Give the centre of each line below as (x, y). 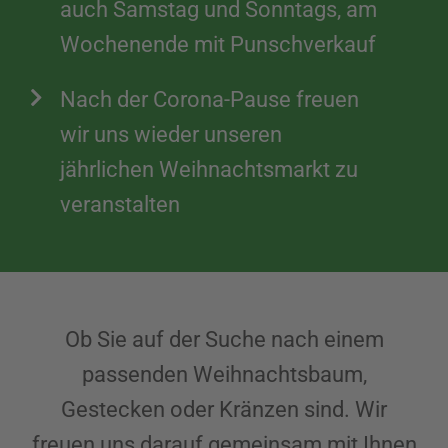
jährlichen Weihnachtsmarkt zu (209, 169)
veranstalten (120, 204)
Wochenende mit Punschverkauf (218, 44)
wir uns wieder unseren (171, 134)
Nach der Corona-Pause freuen (209, 99)
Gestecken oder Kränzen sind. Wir (224, 409)
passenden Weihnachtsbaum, (224, 374)
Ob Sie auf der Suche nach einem (224, 339)
